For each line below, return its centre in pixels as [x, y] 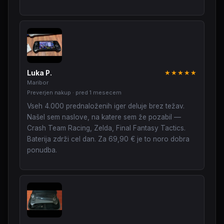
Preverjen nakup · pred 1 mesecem [74, 93]
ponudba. [42, 150]
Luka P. [39, 73]
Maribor [38, 83]
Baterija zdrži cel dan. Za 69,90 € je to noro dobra [108, 139]
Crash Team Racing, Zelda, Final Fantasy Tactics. [106, 128]
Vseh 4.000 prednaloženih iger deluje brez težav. [106, 106]
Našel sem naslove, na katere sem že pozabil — [104, 117]
